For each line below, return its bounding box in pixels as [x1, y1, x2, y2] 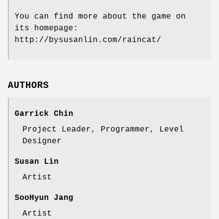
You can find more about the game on [15, 12, 186, 22]
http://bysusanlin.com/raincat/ [15, 36, 161, 45]
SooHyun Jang [15, 194, 73, 203]
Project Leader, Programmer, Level [22, 125, 184, 134]
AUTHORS [8, 80, 49, 91]
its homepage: [15, 24, 78, 33]
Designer [22, 137, 62, 146]
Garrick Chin [15, 109, 73, 119]
